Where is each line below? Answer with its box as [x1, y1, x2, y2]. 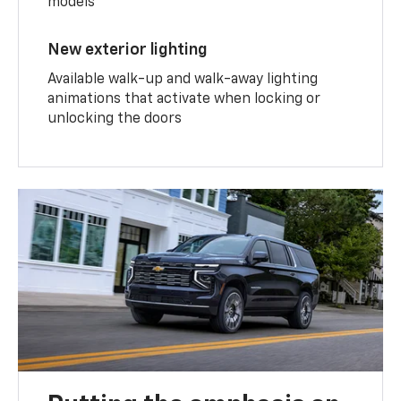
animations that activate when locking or [47, 92, 321, 107]
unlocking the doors [47, 112, 183, 127]
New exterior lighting [47, 42, 209, 59]
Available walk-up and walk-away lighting [47, 73, 319, 88]
